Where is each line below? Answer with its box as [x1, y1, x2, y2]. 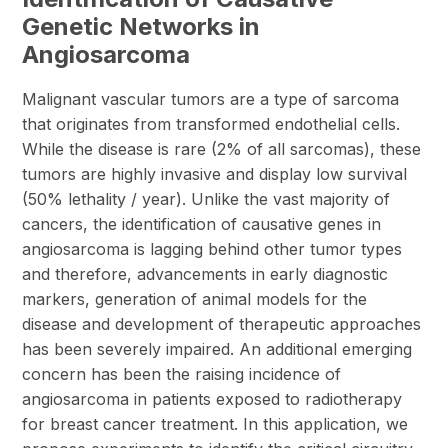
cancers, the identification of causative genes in [22, 214, 382, 234]
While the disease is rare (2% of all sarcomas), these [22, 139, 422, 159]
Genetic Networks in [22, 12, 261, 41]
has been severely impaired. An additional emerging [22, 339, 413, 359]
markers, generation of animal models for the [22, 289, 368, 309]
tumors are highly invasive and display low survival [22, 164, 408, 184]
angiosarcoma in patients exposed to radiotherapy [22, 389, 403, 409]
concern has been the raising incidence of [22, 364, 342, 384]
